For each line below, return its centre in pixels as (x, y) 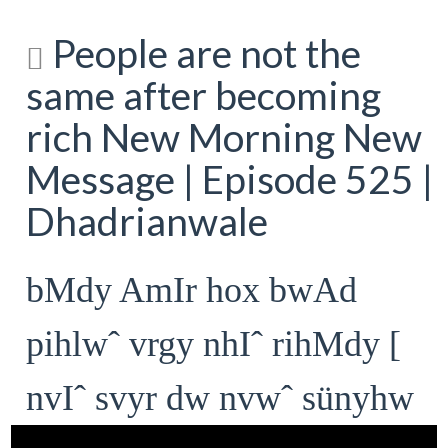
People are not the (203, 53)
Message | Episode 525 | (230, 179)
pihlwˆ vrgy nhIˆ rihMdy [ (214, 343)
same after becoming (204, 95)
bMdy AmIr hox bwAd (192, 289)
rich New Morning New (224, 137)
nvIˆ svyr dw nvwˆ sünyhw (220, 397)
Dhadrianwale (147, 221)
